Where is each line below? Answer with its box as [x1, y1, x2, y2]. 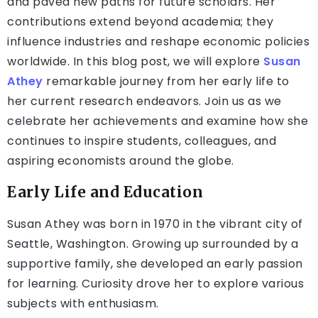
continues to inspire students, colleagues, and [7, 133, 276, 150]
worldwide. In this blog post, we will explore [7, 53, 263, 70]
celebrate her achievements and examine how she [7, 113, 308, 130]
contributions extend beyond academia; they [7, 13, 273, 31]
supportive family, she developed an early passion [7, 256, 303, 273]
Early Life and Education [7, 183, 203, 202]
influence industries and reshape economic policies [7, 33, 309, 50]
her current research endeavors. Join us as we [7, 93, 282, 110]
